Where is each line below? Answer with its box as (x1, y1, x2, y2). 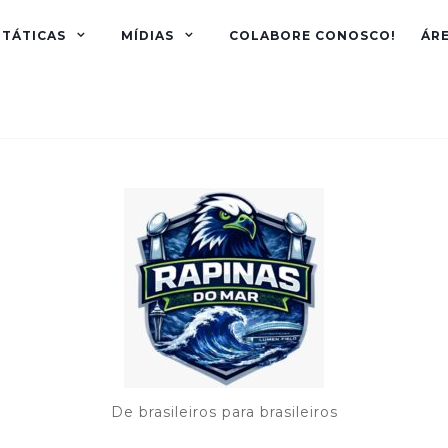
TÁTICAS (2, 28, 66, 43)
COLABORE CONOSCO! (229, 28, 396, 43)
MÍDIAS (121, 28, 174, 43)
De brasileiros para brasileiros (110, 403, 338, 421)
